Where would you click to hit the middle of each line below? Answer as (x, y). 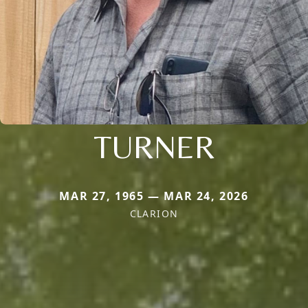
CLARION (154, 213)
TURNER (154, 146)
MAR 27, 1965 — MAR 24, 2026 (154, 196)
